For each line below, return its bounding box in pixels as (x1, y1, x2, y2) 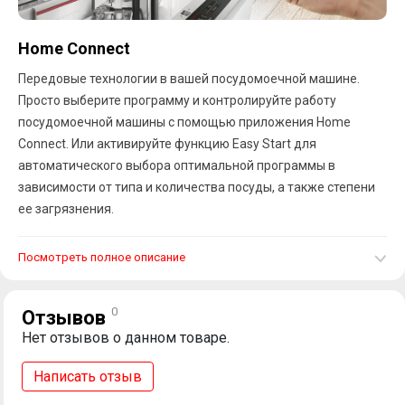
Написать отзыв (33, 367, 142, 385)
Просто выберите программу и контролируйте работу (18, 92, 336, 108)
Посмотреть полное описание (18, 250, 185, 264)
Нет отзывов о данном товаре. (22, 328, 230, 346)
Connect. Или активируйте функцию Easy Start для (18, 136, 71, 151)
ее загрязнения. (18, 201, 114, 216)
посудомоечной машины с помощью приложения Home (18, 114, 351, 129)
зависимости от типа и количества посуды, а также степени (18, 179, 278, 194)
